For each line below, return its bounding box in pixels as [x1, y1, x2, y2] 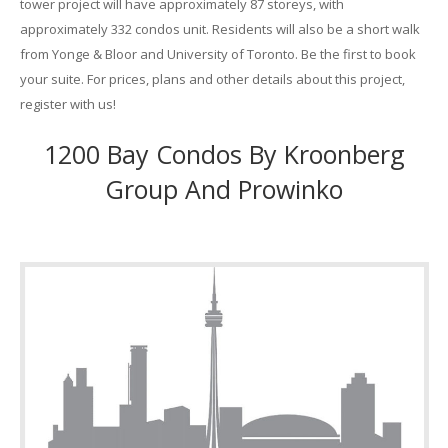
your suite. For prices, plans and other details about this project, [19, 70, 405, 89]
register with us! [19, 95, 116, 114]
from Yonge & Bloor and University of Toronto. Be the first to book [19, 45, 416, 64]
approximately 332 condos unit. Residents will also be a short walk [19, 20, 420, 39]
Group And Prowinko [105, 171, 343, 206]
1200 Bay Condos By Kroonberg [43, 136, 405, 171]
